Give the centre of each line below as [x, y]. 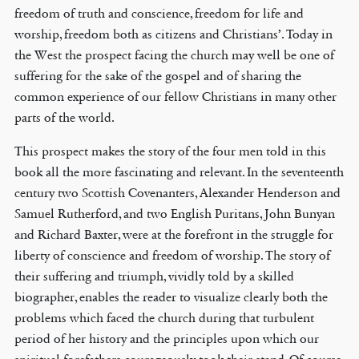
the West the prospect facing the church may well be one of [174, 54]
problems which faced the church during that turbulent [164, 317]
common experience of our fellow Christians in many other [175, 96]
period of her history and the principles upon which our [166, 338]
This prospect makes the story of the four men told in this [170, 151]
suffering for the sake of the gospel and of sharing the [157, 75]
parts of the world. [64, 117]
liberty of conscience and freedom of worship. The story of [172, 255]
